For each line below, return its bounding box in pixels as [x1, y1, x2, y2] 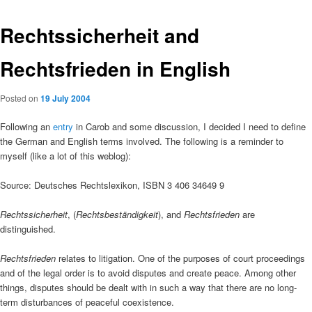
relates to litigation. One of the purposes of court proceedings [58, 251, 305, 265]
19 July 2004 [40, 91, 91, 104]
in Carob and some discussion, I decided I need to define [76, 120, 306, 133]
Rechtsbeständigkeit [76, 208, 158, 221]
